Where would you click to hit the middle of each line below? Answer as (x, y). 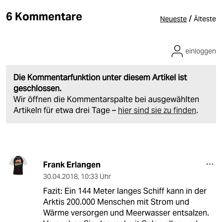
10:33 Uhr (96, 177)
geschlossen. (37, 89)
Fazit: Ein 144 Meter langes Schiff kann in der (125, 191)
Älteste (205, 19)
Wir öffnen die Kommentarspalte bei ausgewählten (106, 100)
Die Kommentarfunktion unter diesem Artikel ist (100, 78)
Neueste (173, 19)
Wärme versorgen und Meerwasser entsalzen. (126, 213)
